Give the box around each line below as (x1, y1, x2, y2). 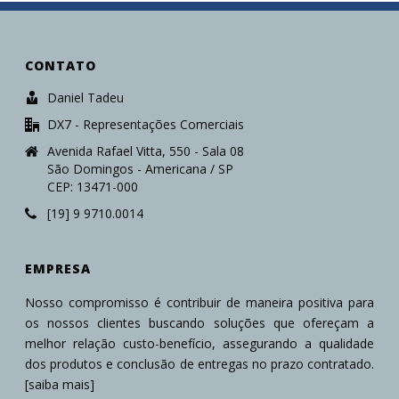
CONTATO (25, 57, 97, 74)
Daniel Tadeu (47, 89, 125, 106)
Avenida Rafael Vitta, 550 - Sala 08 (47, 142, 245, 159)
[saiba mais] (25, 376, 95, 393)
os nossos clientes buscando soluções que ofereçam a (25, 314, 374, 331)
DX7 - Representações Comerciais (47, 116, 245, 133)
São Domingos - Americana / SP (47, 160, 234, 177)
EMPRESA (25, 260, 92, 277)
